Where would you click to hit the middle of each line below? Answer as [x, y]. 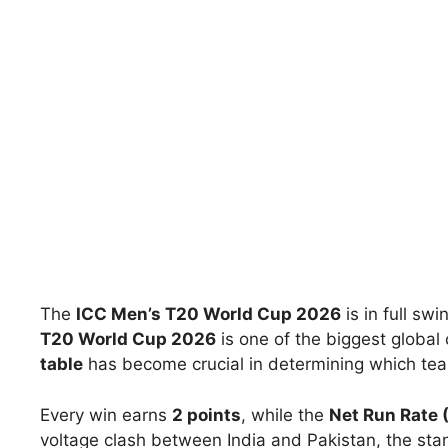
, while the [285, 414]
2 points [206, 414]
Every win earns [106, 414]
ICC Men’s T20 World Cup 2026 [208, 314]
